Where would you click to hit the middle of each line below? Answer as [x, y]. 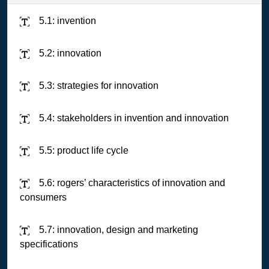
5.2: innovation [69, 53]
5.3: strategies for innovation [98, 86]
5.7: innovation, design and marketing [117, 230]
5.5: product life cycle [83, 150]
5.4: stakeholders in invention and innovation [133, 118]
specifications [49, 244]
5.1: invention [66, 21]
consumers [43, 197]
